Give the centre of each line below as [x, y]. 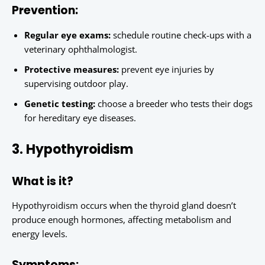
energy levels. [40, 234]
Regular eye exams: [67, 35]
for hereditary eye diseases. [80, 118]
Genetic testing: [60, 104]
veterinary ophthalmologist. [81, 49]
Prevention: [45, 11]
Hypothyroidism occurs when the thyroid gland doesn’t [124, 206]
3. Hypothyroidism [72, 150]
